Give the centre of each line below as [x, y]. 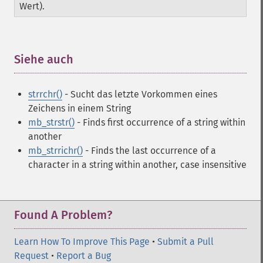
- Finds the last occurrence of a [149, 151]
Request [31, 256]
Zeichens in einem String [80, 108]
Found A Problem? [63, 215]
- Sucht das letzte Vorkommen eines [140, 94]
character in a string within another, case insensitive [137, 165]
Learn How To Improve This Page [82, 242]
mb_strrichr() [55, 151]
